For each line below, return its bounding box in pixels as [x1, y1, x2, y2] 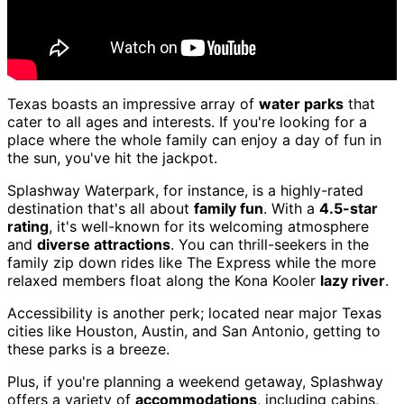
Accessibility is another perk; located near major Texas [7, 304, 381, 323]
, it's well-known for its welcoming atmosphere [49, 217, 369, 236]
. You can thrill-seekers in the [170, 235, 369, 254]
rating [7, 217, 49, 236]
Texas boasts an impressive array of [7, 95, 259, 114]
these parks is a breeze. [7, 340, 170, 359]
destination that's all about [7, 199, 194, 218]
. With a [263, 199, 319, 218]
